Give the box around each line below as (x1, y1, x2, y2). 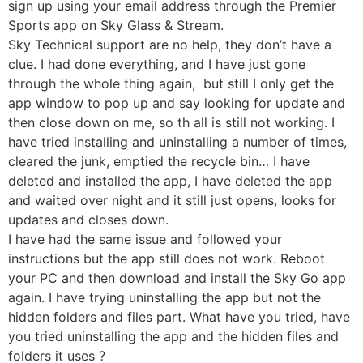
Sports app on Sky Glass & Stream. (8, 17, 224, 34)
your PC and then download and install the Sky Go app (8, 270, 346, 287)
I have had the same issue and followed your (8, 231, 282, 248)
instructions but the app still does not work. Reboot (8, 250, 325, 267)
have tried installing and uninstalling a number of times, (8, 134, 347, 151)
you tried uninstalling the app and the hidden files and (8, 328, 339, 345)
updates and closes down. (8, 211, 169, 228)
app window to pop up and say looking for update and (8, 95, 345, 112)
